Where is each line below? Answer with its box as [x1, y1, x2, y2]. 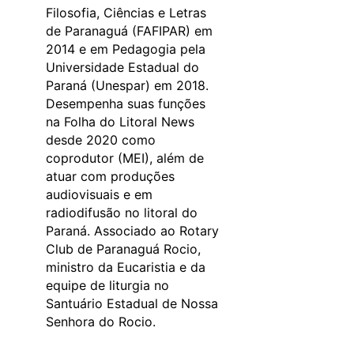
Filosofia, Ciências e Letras [46, 5, 206, 21]
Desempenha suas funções [46, 96, 205, 112]
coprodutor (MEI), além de [46, 150, 204, 167]
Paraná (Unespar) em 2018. [46, 77, 209, 94]
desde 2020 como [46, 132, 156, 149]
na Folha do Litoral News [46, 114, 194, 130]
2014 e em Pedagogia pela [46, 41, 205, 58]
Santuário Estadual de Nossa [46, 296, 218, 312]
